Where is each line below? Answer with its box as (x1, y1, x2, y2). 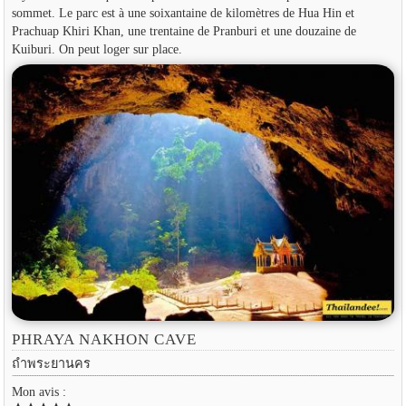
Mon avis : (11, 384, 66, 399)
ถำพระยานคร (11, 355, 91, 371)
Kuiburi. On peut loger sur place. (11, 41, 182, 56)
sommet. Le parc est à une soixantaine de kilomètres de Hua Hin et (11, 5, 354, 20)
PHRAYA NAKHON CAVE (11, 331, 198, 349)
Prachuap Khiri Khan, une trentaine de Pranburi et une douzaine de (11, 23, 356, 38)
